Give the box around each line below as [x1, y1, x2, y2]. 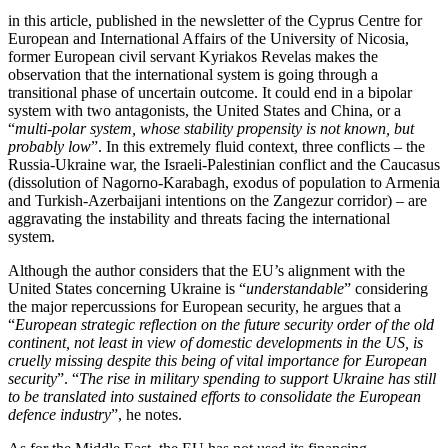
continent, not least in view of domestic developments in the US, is [8, 334, 423, 351]
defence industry [8, 406, 111, 423]
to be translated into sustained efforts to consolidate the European [8, 388, 421, 405]
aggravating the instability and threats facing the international [8, 210, 390, 227]
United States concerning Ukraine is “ [8, 280, 246, 297]
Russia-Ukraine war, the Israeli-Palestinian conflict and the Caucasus [8, 156, 440, 173]
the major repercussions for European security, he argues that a [8, 298, 401, 315]
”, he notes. [111, 406, 182, 423]
